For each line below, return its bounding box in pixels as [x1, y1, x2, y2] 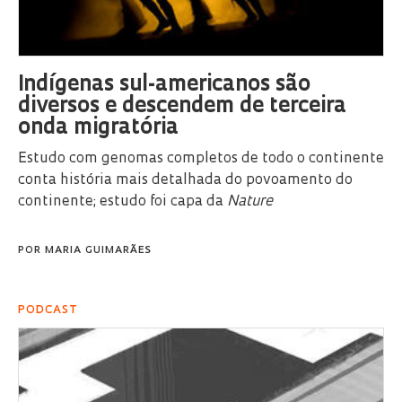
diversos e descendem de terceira [18, 96, 346, 118]
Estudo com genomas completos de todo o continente [18, 152, 384, 167]
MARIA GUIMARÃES [45, 246, 152, 257]
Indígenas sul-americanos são [18, 74, 310, 97]
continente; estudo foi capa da [18, 195, 227, 210]
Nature [227, 195, 273, 210]
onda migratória [18, 118, 179, 140]
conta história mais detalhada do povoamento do [18, 173, 353, 188]
